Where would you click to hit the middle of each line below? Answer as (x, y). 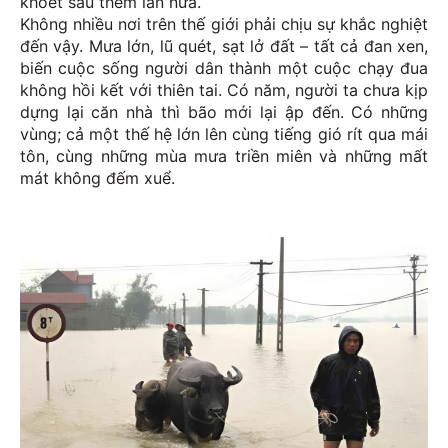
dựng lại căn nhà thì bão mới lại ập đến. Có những (224, 112)
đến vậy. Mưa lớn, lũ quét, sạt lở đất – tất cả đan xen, (224, 46)
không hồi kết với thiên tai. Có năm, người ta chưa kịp (224, 90)
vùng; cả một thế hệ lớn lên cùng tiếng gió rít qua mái (224, 134)
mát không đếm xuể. (97, 178)
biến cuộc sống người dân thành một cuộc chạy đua (224, 68)
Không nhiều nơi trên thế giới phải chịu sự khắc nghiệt (224, 24)
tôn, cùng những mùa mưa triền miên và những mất (224, 156)
